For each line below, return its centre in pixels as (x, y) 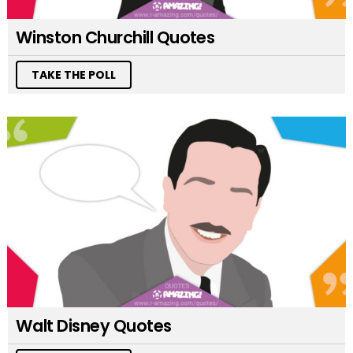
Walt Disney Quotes (94, 326)
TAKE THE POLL (74, 75)
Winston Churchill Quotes (115, 38)
